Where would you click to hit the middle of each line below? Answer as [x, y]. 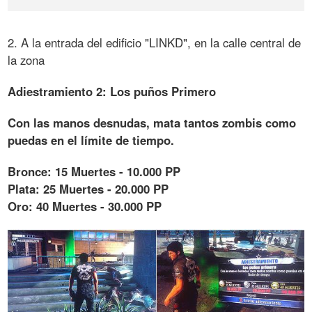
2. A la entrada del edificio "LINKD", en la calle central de [155, 43]
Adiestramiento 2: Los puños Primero [112, 92]
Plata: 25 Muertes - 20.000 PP [88, 189]
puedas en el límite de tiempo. [91, 140]
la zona [26, 60]
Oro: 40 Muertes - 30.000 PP [85, 206]
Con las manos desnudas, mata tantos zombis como [152, 123]
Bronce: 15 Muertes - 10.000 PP [94, 172]
